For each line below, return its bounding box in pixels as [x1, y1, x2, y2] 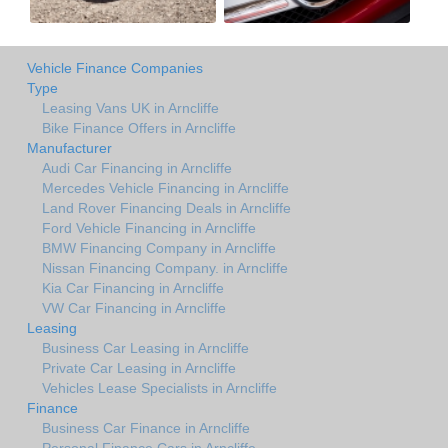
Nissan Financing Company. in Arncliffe [42, 259, 288, 276]
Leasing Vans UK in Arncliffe [42, 99, 219, 116]
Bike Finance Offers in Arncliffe [42, 119, 236, 136]
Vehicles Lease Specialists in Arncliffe [42, 379, 277, 396]
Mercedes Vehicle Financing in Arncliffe [42, 179, 289, 196]
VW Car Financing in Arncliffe [42, 299, 226, 316]
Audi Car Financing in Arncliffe [42, 159, 232, 176]
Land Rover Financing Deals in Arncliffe [42, 199, 291, 216]
